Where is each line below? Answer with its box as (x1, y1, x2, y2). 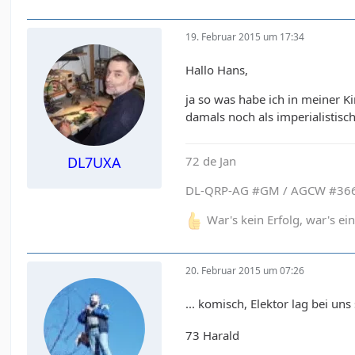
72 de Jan (185, 152, 237, 169)
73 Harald (185, 326, 240, 343)
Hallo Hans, (185, 62, 249, 78)
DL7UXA (67, 153, 122, 173)
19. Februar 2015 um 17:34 (185, 29, 305, 44)
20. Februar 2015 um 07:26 (185, 263, 305, 277)
